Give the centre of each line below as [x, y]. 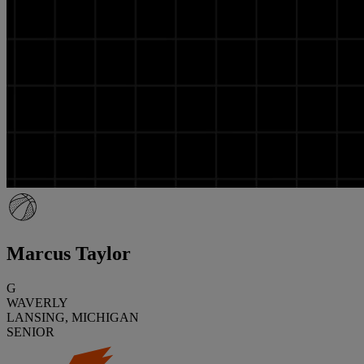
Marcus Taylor [69, 253]
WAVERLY [37, 302]
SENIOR [30, 331]
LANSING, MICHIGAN [73, 317]
